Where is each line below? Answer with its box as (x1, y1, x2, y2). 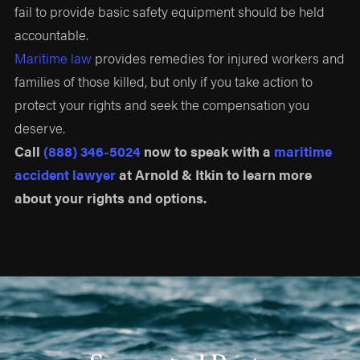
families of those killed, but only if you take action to (14, 71, 313, 91)
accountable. (14, 24, 89, 44)
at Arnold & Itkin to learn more (116, 164, 313, 184)
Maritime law (14, 47, 92, 67)
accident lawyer (14, 164, 117, 184)
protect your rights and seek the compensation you (14, 94, 310, 114)
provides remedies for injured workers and (92, 47, 346, 67)
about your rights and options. (14, 187, 207, 207)
